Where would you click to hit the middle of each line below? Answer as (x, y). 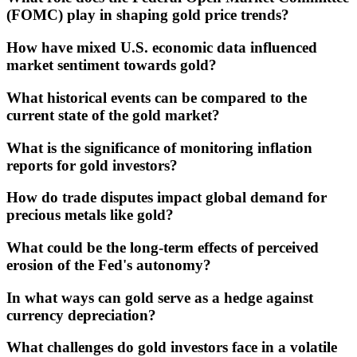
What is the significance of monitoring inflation (159, 147)
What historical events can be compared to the (157, 97)
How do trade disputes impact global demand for (167, 198)
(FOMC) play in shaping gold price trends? (148, 15)
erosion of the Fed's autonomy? (109, 265)
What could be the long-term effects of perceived (163, 247)
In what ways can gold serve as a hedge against (160, 297)
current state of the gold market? (113, 115)
